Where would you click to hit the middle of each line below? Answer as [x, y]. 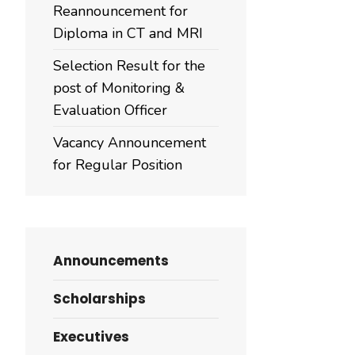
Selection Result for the [129, 66]
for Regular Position [118, 165]
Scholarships [99, 299]
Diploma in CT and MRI [128, 33]
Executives [91, 337]
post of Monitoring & [119, 88]
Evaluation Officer [110, 110]
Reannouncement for [120, 11]
